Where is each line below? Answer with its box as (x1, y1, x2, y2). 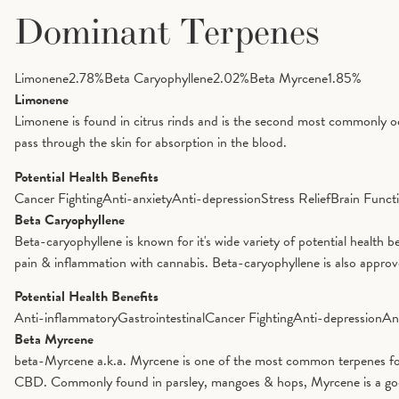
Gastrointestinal (118, 307, 205, 330)
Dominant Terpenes (14, 9, 320, 54)
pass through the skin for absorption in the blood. (14, 132, 287, 154)
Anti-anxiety (102, 187, 172, 209)
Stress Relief (261, 187, 330, 209)
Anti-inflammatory (14, 307, 118, 330)
